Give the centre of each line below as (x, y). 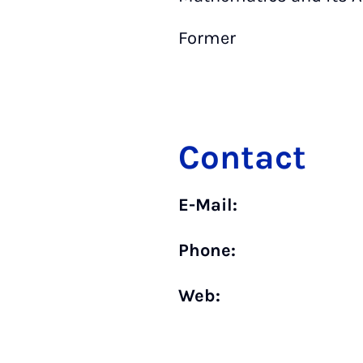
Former (207, 38)
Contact (242, 157)
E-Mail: (208, 205)
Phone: (207, 250)
